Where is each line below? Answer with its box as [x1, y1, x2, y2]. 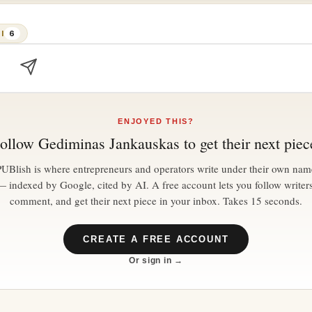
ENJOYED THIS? [118, 116, 194, 125]
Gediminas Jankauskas [38, 132, 180, 153]
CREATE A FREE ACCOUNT [83, 233, 229, 244]
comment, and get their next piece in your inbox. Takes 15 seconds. [10, 193, 302, 208]
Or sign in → [129, 255, 183, 265]
